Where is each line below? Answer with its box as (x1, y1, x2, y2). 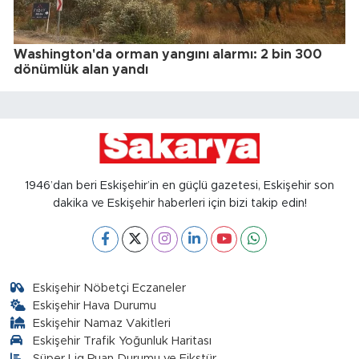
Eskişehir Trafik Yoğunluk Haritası (33, 334, 212, 347)
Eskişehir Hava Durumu (33, 299, 157, 312)
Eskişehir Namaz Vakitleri (33, 317, 171, 329)
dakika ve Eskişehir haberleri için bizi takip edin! (52, 196, 307, 209)
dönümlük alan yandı (14, 63, 148, 77)
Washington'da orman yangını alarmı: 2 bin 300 (14, 48, 322, 62)
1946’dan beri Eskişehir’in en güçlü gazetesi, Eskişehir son (25, 179, 334, 192)
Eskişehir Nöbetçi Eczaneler (33, 281, 187, 294)
